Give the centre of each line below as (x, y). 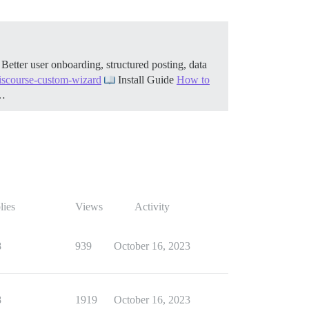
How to (193, 79)
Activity (152, 206)
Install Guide (146, 79)
